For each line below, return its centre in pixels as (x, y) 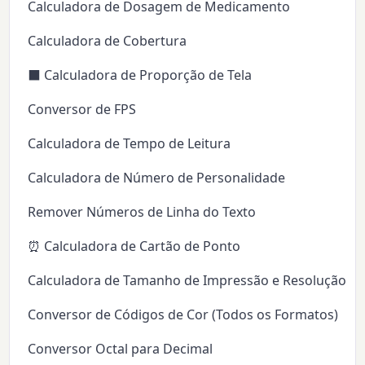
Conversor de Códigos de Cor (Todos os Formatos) (183, 315)
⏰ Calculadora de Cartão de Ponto (134, 246)
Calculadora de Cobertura (108, 41)
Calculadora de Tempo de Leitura (130, 144)
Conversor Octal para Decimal (121, 349)
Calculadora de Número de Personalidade (157, 178)
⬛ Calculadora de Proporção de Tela (140, 75)
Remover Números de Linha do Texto (142, 212)
